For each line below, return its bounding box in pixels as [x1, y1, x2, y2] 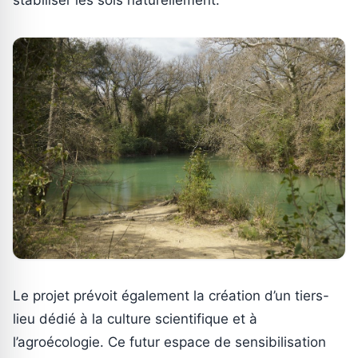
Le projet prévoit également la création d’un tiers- [13, 288, 329, 304]
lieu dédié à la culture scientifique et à [13, 311, 257, 328]
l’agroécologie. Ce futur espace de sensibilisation [13, 334, 326, 351]
